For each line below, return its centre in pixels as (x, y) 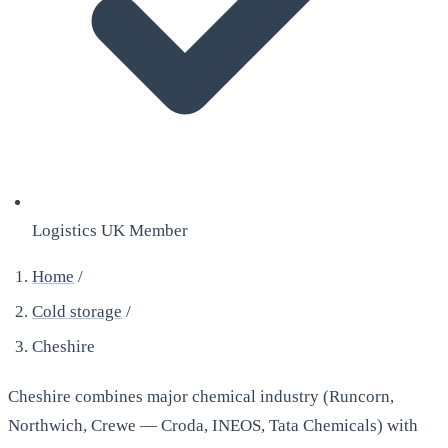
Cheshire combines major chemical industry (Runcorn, (201, 397)
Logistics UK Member (110, 230)
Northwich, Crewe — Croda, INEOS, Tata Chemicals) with (213, 426)
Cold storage (77, 311)
